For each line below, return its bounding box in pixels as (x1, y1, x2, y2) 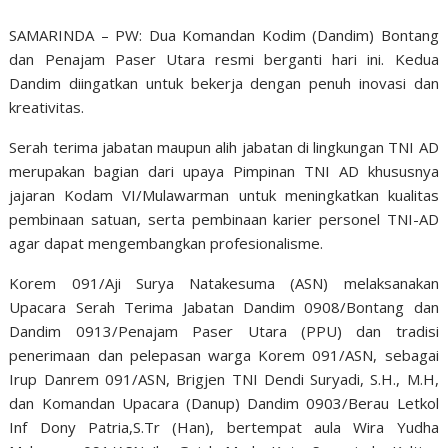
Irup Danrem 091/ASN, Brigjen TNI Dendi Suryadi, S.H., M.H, (9, 369, 439, 389)
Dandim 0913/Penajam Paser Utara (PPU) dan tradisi (9, 321, 439, 341)
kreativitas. (9, 97, 85, 117)
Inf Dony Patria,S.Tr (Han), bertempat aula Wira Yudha (9, 417, 439, 437)
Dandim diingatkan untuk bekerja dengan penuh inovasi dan (9, 73, 439, 93)
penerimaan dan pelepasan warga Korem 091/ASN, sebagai (9, 345, 439, 365)
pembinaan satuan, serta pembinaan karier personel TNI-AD (9, 209, 439, 229)
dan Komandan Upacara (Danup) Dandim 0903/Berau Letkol (9, 393, 439, 413)
